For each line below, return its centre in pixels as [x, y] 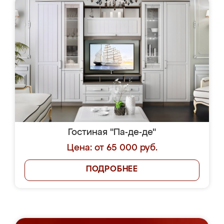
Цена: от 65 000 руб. [112, 148]
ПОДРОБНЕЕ [112, 169]
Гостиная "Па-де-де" [112, 132]
